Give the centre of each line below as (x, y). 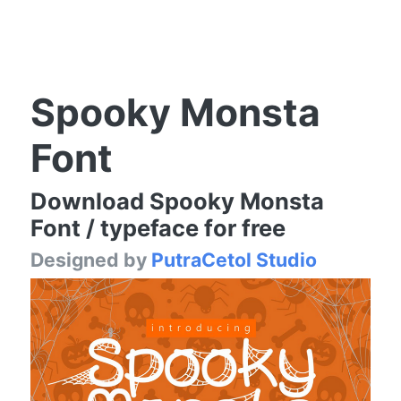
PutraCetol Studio (234, 259)
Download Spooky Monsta (177, 200)
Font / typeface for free (158, 227)
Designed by (91, 259)
